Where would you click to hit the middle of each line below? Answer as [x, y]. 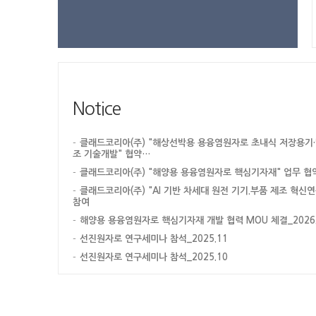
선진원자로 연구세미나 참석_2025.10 [154, 257]
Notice [97, 109]
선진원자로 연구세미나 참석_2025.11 [154, 239]
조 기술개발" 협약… [111, 154]
